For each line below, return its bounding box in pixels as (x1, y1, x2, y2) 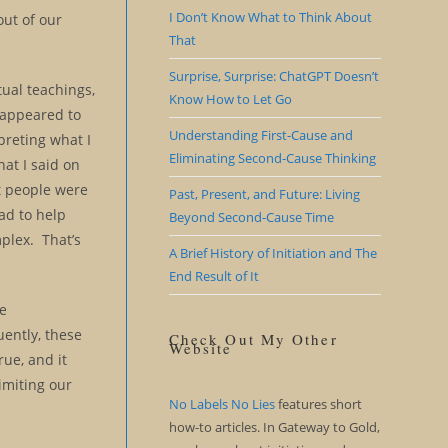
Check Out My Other (168, 329, 338, 349)
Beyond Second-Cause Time (168, 208, 334, 226)
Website (168, 338, 233, 358)
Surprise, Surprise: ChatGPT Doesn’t (168, 67, 379, 85)
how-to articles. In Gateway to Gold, (168, 418, 380, 436)
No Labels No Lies (168, 395, 275, 413)
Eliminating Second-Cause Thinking (168, 149, 376, 167)
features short (277, 395, 362, 413)
